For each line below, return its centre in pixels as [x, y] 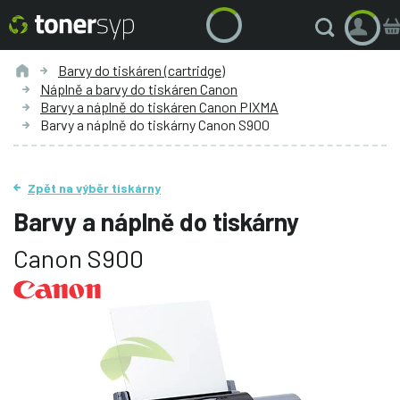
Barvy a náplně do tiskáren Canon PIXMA [159, 106]
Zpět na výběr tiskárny [94, 187]
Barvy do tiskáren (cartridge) [142, 70]
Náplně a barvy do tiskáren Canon [139, 88]
